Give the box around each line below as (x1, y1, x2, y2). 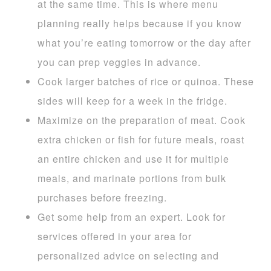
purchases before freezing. (38, 190, 168, 204)
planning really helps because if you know (38, 16, 243, 30)
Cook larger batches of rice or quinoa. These (38, 74, 255, 88)
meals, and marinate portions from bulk (38, 171, 227, 185)
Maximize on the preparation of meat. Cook (38, 113, 246, 127)
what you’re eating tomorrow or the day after (38, 35, 252, 50)
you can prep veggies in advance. (38, 54, 201, 69)
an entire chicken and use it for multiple (38, 151, 230, 166)
